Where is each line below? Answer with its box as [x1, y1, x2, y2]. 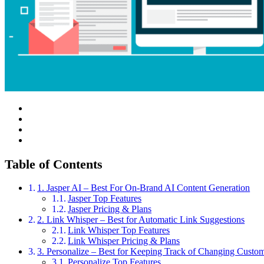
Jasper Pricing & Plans [68, 204, 152, 214]
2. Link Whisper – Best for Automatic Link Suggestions [37, 214, 245, 225]
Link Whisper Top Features [68, 225, 170, 236]
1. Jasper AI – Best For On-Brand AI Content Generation [37, 183, 250, 193]
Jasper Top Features [68, 193, 142, 204]
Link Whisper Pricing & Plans [68, 236, 180, 246]
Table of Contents [5, 156, 103, 171]
